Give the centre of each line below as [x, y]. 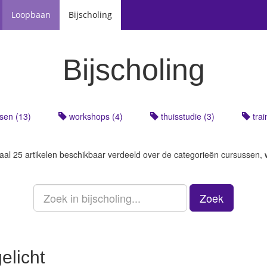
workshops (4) [95, 116]
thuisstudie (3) [187, 116]
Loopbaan [31, 15]
